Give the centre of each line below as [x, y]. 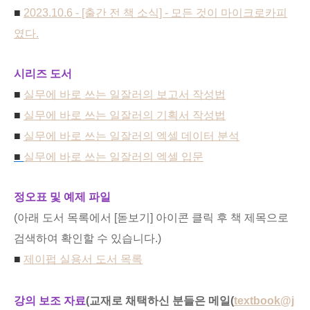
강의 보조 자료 [50, 301]
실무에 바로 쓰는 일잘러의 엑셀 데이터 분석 [131, 136]
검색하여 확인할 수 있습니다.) [88, 238]
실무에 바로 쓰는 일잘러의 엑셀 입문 [113, 157]
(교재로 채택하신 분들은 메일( [160, 301]
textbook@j [264, 301]
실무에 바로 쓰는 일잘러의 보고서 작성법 [125, 94]
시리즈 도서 [43, 74]
